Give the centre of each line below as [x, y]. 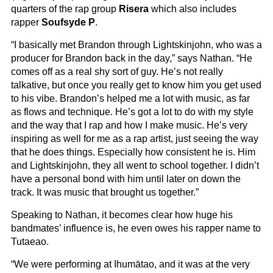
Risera [134, 9]
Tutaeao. [30, 242]
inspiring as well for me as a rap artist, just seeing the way [135, 139]
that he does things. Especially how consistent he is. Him [133, 152]
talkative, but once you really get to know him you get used [136, 85]
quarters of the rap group [65, 9]
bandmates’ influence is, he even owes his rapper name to [136, 228]
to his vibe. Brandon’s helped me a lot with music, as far [130, 98]
